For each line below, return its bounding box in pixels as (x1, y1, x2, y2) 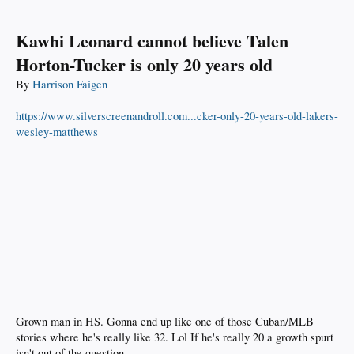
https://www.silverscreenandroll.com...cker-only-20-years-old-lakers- (16, 108, 338, 124)
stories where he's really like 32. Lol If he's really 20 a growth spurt (16, 330, 333, 345)
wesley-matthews (16, 124, 98, 140)
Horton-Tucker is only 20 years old (16, 51, 273, 78)
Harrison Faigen (32, 77, 107, 92)
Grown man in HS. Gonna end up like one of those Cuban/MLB (16, 314, 314, 330)
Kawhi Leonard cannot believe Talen (16, 28, 288, 55)
